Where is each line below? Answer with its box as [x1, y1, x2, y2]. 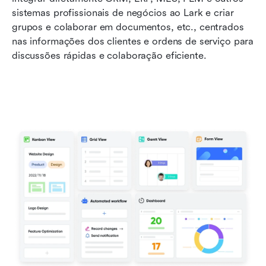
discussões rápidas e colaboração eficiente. [12, 49, 207, 61]
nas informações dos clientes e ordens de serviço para [12, 35, 254, 47]
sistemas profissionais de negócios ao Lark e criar [12, 7, 234, 18]
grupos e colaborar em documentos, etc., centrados [12, 21, 244, 33]
